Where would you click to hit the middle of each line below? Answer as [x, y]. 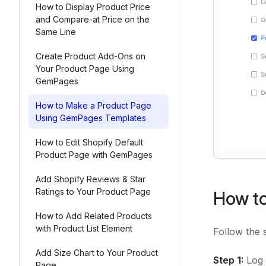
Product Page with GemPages [94, 155]
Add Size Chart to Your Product [97, 253]
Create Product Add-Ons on [91, 56]
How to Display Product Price [93, 7]
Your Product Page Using [85, 69]
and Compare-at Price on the [93, 19]
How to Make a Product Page [94, 105]
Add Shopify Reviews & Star [91, 179]
